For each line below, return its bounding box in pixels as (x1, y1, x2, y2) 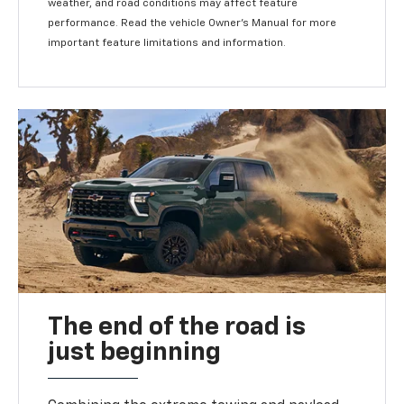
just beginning (48, 340, 222, 366)
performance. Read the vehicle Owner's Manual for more (48, 18, 337, 30)
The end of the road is (48, 315, 307, 341)
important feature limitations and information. (48, 38, 287, 50)
